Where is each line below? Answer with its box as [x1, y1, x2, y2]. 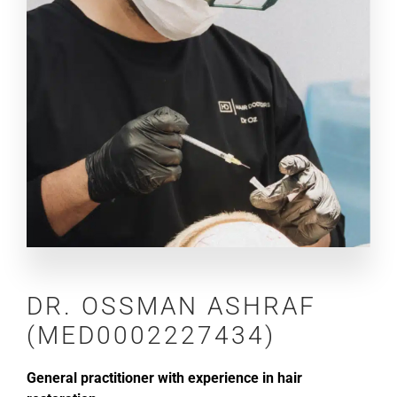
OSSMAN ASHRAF [82, 292, 316, 322]
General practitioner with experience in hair [27, 370, 302, 387]
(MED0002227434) [27, 321, 276, 351]
